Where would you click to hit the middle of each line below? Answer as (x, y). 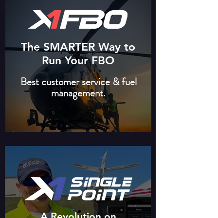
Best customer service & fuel (78, 82)
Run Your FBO (78, 60)
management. (78, 93)
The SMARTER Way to (78, 47)
